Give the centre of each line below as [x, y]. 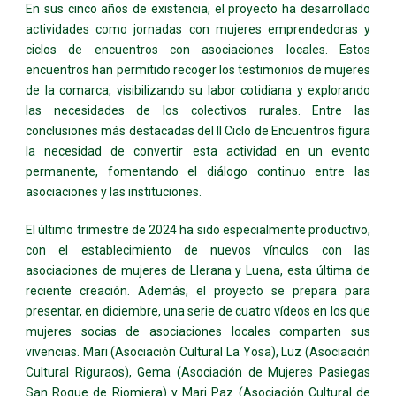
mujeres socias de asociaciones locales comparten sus [198, 331]
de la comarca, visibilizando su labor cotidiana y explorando [198, 90]
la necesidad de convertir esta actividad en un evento [198, 151]
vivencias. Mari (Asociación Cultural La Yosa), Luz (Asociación [198, 351]
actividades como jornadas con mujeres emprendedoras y [198, 29]
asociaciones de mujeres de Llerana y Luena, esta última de [198, 270]
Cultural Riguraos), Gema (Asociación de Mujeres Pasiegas [198, 372]
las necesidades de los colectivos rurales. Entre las [198, 110]
